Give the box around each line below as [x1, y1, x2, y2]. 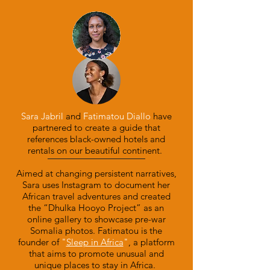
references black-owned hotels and [27, 133, 165, 145]
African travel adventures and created [22, 190, 171, 202]
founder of [17, 236, 61, 248]
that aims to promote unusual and [28, 248, 164, 259]
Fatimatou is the [98, 225, 162, 236]
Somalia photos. [30, 225, 98, 236]
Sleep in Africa [66, 236, 124, 248]
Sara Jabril [20, 110, 66, 122]
